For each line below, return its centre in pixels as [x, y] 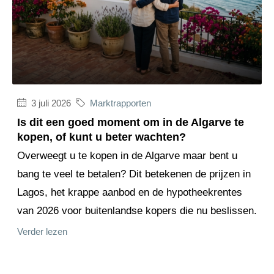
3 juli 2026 [50, 103]
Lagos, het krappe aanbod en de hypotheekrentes [130, 192]
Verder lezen [42, 231]
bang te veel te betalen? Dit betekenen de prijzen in [134, 174]
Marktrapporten [120, 103]
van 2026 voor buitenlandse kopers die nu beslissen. [137, 210]
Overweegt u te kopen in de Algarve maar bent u [127, 155]
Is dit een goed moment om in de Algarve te [131, 122]
